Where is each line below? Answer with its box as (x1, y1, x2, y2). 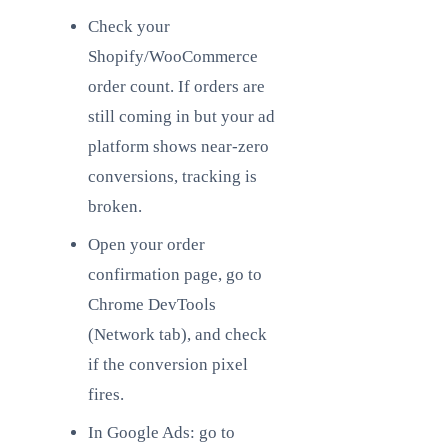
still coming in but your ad (88, 107, 275, 126)
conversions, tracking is (88, 167, 257, 186)
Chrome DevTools (88, 295, 216, 314)
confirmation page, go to (88, 265, 262, 284)
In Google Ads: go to (88, 423, 235, 442)
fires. (88, 385, 124, 404)
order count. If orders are (88, 77, 265, 96)
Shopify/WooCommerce (88, 47, 258, 66)
